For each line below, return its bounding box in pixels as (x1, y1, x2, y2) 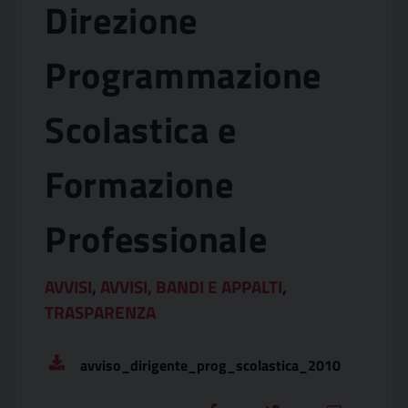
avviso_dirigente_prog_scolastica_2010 (80, 354, 341, 376)
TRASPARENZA (45, 299, 156, 325)
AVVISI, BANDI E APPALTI (100, 273, 282, 300)
